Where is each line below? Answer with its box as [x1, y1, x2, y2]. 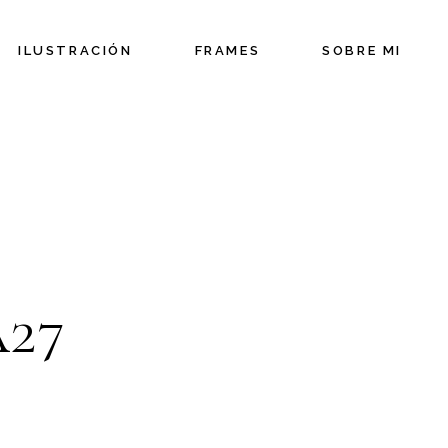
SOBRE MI [322, 42, 402, 58]
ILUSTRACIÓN [17, 42, 133, 58]
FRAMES [194, 42, 261, 58]
